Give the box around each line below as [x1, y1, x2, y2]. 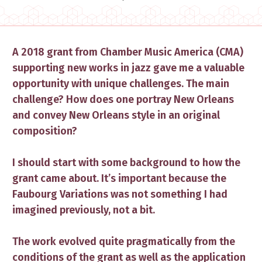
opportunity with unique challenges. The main [12, 77, 229, 90]
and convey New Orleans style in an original [12, 109, 220, 122]
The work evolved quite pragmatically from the [12, 235, 235, 248]
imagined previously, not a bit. [12, 204, 155, 216]
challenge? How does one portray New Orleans [12, 93, 234, 106]
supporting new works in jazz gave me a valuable [12, 61, 244, 74]
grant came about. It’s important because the [12, 172, 226, 185]
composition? [12, 125, 77, 137]
